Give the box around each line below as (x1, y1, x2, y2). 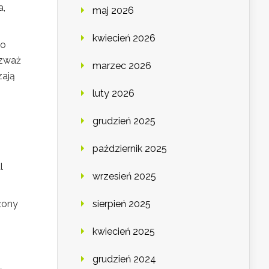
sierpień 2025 (92, 198, 151, 210)
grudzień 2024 (92, 253, 156, 265)
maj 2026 (92, 5, 134, 17)
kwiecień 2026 (92, 32, 156, 44)
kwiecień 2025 (92, 226, 155, 238)
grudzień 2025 (92, 115, 156, 127)
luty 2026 (92, 88, 134, 100)
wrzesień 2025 (92, 171, 156, 183)
